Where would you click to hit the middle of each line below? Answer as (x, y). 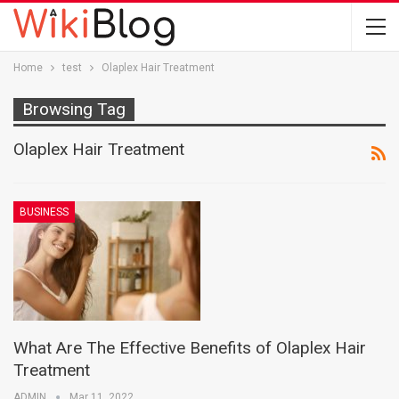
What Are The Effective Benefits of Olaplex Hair (190, 348)
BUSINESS (44, 212)
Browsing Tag (74, 109)
